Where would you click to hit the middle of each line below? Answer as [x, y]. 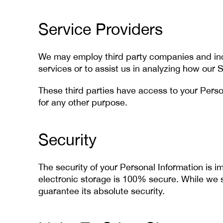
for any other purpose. [83, 102]
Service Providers [101, 29]
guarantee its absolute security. [102, 191]
